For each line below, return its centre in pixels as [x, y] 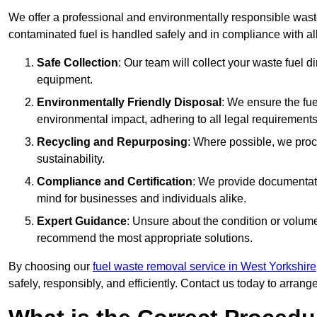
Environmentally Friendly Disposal [129, 103]
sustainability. [71, 159]
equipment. [65, 80]
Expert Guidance [82, 221]
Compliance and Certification [115, 182]
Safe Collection [77, 63]
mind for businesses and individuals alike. [142, 199]
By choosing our [51, 267]
